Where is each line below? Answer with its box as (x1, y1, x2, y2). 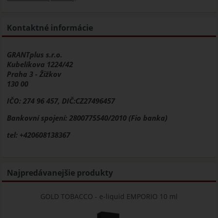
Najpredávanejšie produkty (7, 167, 113, 178)
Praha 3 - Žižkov (7, 69, 62, 79)
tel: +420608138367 (7, 129, 71, 140)
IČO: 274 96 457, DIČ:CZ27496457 (7, 96, 115, 106)
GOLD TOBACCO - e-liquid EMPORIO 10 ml (40, 191, 178, 201)
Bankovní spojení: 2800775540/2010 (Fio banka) (7, 113, 168, 123)
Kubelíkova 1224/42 (7, 59, 73, 70)
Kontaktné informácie (7, 22, 93, 34)
